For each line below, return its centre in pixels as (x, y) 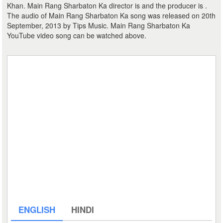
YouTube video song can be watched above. (77, 35)
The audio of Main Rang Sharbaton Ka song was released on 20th (111, 15)
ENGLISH (37, 210)
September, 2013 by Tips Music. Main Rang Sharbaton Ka (99, 25)
